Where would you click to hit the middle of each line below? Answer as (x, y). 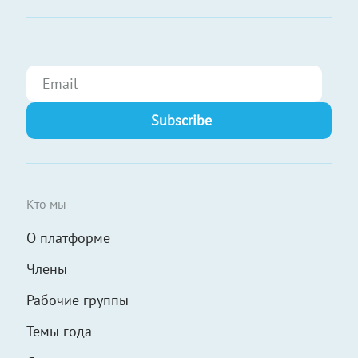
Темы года (59, 331)
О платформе (68, 238)
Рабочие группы (78, 300)
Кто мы (46, 204)
